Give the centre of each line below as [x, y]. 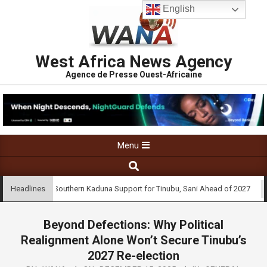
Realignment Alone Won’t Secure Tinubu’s [133, 240]
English [178, 9]
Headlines [28, 189]
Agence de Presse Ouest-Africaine [133, 74]
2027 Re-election [133, 256]
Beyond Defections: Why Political [133, 225]
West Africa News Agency [133, 61]
